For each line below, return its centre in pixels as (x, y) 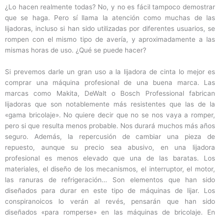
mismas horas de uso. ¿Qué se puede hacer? (76, 50)
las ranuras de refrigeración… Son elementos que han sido (110, 179)
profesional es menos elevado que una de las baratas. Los (110, 158)
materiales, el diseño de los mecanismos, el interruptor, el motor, (110, 169)
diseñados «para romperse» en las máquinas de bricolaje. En (110, 212)
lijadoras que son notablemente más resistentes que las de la (110, 104)
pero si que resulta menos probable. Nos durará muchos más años (110, 125)
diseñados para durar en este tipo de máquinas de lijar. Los (110, 190)
